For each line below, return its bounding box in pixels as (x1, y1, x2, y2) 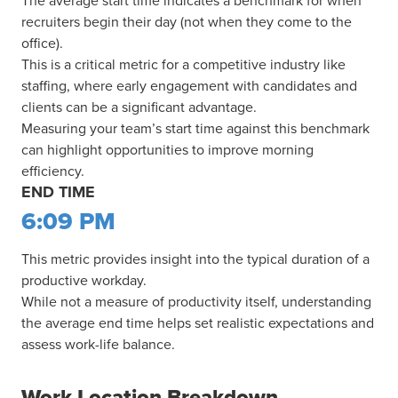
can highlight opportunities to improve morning (21, 139, 314, 160)
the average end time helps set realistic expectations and (21, 313, 374, 333)
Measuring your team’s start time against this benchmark (21, 118, 370, 139)
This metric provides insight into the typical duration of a (21, 249, 370, 269)
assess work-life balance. (21, 334, 175, 354)
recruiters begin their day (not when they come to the (21, 12, 352, 32)
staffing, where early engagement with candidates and (21, 76, 357, 96)
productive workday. (21, 270, 147, 291)
